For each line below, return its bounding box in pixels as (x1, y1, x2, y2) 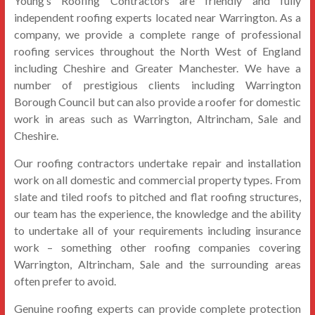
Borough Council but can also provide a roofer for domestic (13, 95, 302, 108)
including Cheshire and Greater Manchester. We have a (13, 61, 302, 75)
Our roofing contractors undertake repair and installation (13, 156, 302, 169)
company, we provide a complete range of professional (13, 27, 302, 41)
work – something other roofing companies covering (13, 240, 302, 254)
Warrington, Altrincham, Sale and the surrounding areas (13, 257, 302, 271)
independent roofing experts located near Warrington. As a (13, 11, 302, 24)
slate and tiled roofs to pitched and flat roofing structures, (13, 190, 302, 203)
